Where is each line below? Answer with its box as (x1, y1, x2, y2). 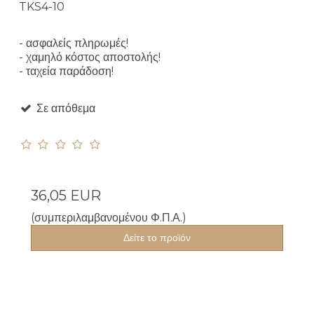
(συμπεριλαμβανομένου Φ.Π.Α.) (31, 211, 186, 225)
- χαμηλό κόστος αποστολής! (19, 50, 161, 64)
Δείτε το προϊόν (123, 231, 191, 245)
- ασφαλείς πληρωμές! (19, 36, 128, 50)
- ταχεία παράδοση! (19, 64, 114, 78)
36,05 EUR (31, 187, 101, 205)
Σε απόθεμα (33, 102, 95, 116)
